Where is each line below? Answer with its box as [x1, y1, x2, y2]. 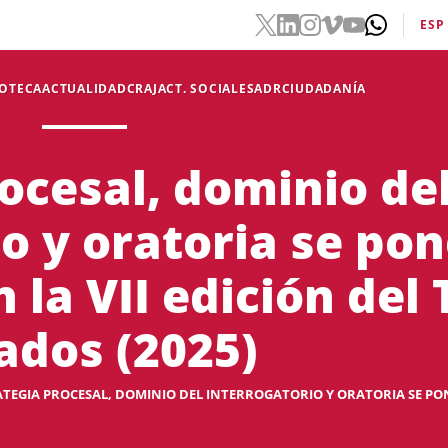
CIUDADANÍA [281, 80, 366, 97]
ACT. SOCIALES [157, 80, 255, 97]
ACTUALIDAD [42, 80, 127, 97]
